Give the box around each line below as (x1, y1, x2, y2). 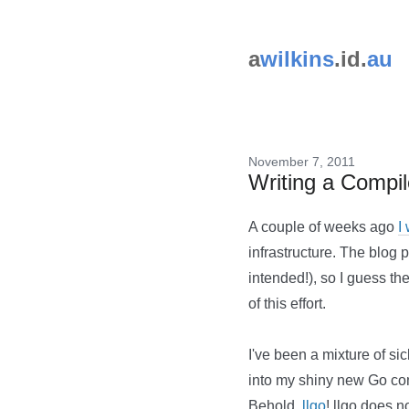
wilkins (260, 47, 334, 71)
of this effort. (248, 296, 326, 311)
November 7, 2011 (248, 154, 355, 169)
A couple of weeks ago (248, 219, 398, 235)
